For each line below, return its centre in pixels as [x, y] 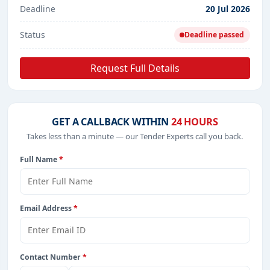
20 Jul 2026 [228, 8]
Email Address [47, 209]
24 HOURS [194, 122]
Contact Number [51, 257]
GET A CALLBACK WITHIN [111, 122]
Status [33, 34]
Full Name [39, 160]
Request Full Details [135, 68]
